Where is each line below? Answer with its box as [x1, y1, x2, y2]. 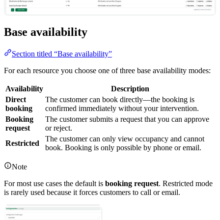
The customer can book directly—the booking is [45, 95, 194, 104]
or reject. [45, 123, 72, 132]
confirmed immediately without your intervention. [45, 104, 199, 112]
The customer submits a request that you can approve [45, 114, 209, 123]
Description [110, 84, 149, 93]
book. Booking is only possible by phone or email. [45, 143, 201, 152]
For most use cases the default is [4, 179, 105, 188]
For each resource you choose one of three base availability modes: [4, 66, 211, 75]
